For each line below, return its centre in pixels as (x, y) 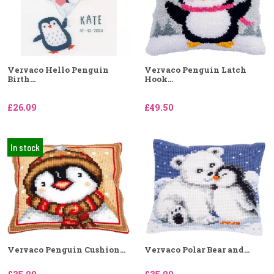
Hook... (159, 79)
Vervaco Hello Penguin (58, 70)
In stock (25, 147)
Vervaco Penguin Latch (195, 70)
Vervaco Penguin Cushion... (66, 250)
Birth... (21, 79)
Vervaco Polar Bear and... (197, 250)
